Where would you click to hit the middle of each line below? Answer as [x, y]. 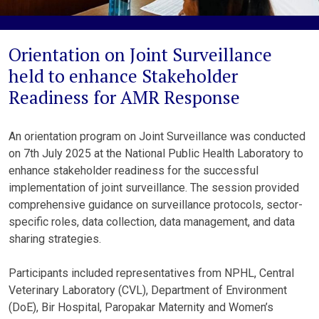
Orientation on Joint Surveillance [140, 54]
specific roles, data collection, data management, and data [152, 222]
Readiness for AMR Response [124, 97]
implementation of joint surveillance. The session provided [154, 188]
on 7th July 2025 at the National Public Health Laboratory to [156, 153]
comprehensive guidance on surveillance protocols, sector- [156, 205]
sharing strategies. [55, 239]
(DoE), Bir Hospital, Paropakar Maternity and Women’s [141, 307]
